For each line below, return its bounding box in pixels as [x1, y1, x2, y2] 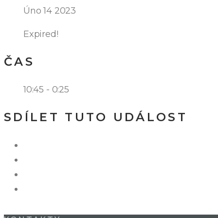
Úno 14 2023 [23, 5, 76, 17]
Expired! [23, 29, 58, 40]
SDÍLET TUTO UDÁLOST [4, 110, 188, 125]
